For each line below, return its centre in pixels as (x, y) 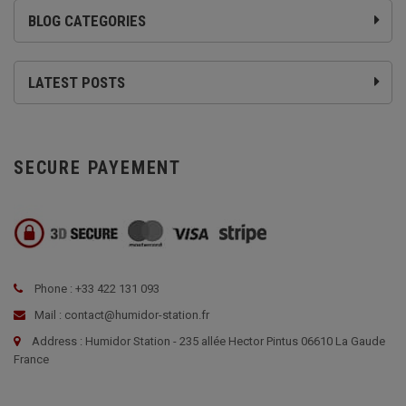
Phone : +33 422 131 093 (96, 289)
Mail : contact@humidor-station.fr (121, 315)
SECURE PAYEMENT (97, 168)
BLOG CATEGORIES (87, 21)
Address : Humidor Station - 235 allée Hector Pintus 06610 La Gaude (208, 342)
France (31, 360)
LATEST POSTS (77, 83)
